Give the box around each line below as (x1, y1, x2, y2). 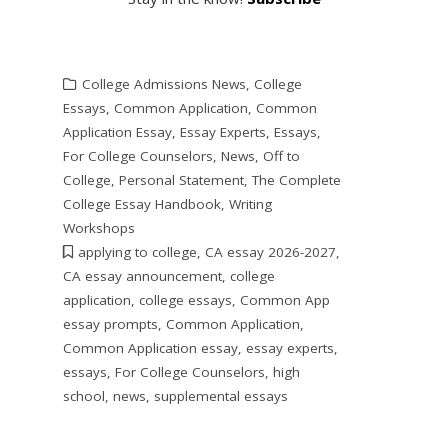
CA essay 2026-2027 (204, 242, 336, 261)
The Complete (251, 170, 341, 189)
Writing (228, 194, 272, 213)
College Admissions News (81, 74, 246, 93)
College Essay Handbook (62, 194, 221, 213)
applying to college (77, 242, 197, 261)
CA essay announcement (62, 266, 222, 285)
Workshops (62, 218, 135, 237)
